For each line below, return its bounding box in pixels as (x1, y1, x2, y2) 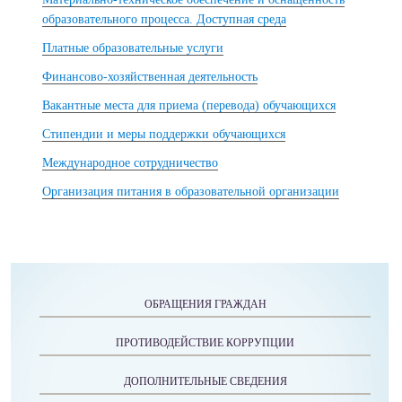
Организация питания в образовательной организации (42, 185, 339, 198)
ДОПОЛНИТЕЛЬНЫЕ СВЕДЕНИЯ (123, 375, 287, 388)
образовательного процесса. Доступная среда (42, 13, 286, 26)
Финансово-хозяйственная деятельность (42, 70, 258, 83)
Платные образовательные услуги (42, 41, 223, 55)
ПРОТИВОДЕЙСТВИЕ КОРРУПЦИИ (116, 336, 294, 349)
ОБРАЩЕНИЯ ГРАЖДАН (144, 298, 267, 310)
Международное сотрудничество (42, 156, 218, 170)
